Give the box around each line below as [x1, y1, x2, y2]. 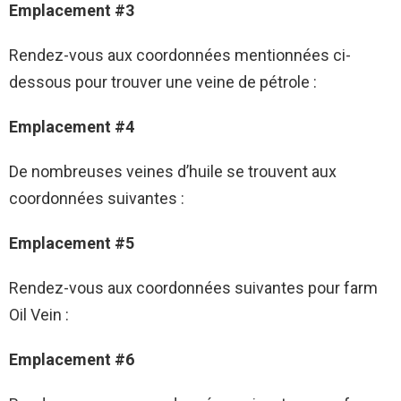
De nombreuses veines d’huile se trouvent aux [9, 161, 337, 181]
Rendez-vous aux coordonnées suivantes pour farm [9, 277, 378, 297]
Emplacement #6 [9, 349, 134, 369]
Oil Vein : [9, 304, 69, 324]
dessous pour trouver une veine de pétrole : [9, 72, 317, 91]
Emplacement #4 [9, 116, 134, 136]
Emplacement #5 [9, 233, 134, 252]
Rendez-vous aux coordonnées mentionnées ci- [9, 45, 351, 64]
